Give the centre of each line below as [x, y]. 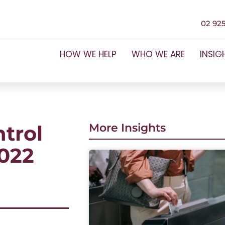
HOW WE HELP [88, 54]
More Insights [127, 128]
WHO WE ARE [158, 54]
